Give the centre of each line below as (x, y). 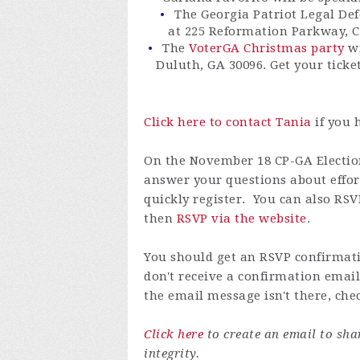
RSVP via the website (241, 219)
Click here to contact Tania (228, 123)
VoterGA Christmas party (267, 49)
